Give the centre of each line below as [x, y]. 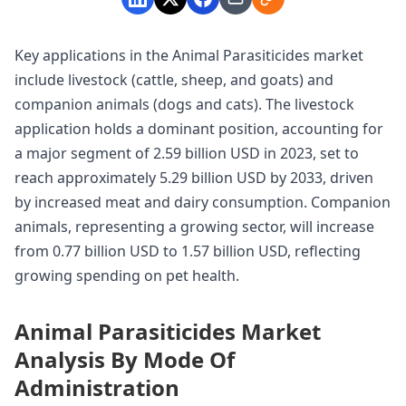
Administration [97, 387]
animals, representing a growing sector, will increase [194, 226]
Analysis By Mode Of [125, 359]
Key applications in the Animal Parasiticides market [189, 55]
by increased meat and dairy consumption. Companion [203, 202]
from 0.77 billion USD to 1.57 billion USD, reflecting [188, 251]
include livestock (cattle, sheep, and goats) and [174, 79]
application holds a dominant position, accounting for [199, 128]
